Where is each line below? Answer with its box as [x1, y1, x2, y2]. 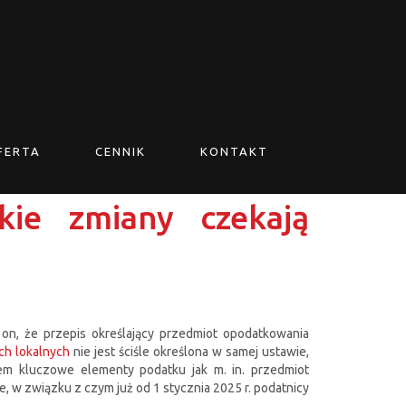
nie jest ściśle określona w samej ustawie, [69, 344, 310, 360]
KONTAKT [200, 145, 268, 159]
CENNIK [95, 145, 146, 159]
